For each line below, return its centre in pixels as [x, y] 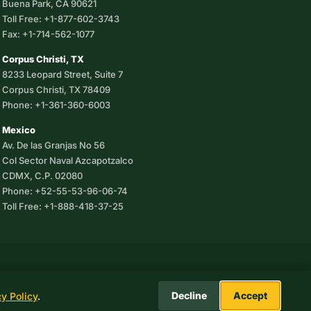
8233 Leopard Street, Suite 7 [62, 74]
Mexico [19, 130]
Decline [189, 295]
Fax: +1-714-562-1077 [48, 34]
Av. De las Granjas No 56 [53, 145]
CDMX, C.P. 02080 [42, 176]
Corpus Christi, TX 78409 [56, 90]
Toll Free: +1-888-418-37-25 [63, 206]
